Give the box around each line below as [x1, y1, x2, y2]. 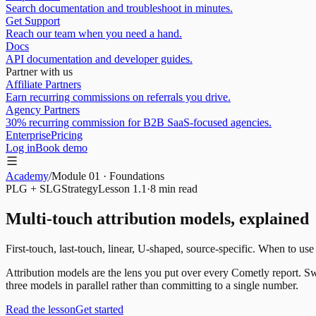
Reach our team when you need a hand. [6, 28, 182, 39]
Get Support [6, 15, 60, 27]
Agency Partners [6, 104, 80, 116]
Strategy [61, 183, 98, 195]
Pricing [51, 129, 83, 141]
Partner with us [6, 66, 73, 78]
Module [51, 170, 89, 182]
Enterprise [6, 129, 51, 141]
